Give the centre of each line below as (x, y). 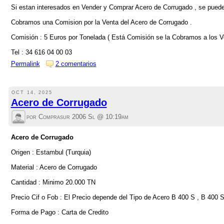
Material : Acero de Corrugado (54, 167)
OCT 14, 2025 (32, 92)
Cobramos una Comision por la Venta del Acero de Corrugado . (101, 22)
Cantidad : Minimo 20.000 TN (53, 182)
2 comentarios (76, 64)
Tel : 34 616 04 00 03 (41, 52)
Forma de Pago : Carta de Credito (59, 212)
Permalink (25, 64)
